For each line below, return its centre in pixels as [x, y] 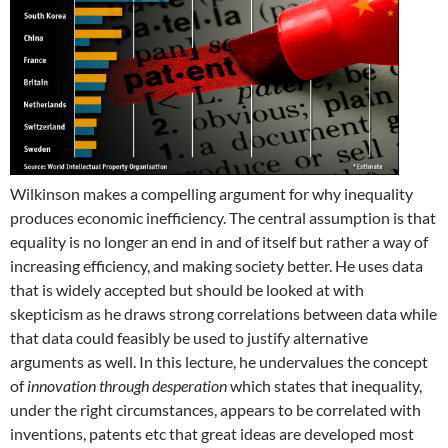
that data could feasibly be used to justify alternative [189, 337]
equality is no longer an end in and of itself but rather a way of [219, 241]
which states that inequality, [324, 385]
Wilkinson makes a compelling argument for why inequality [211, 193]
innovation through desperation [127, 385]
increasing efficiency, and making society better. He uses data [216, 265]
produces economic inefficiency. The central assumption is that [223, 217]
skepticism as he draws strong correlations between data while [223, 313]
